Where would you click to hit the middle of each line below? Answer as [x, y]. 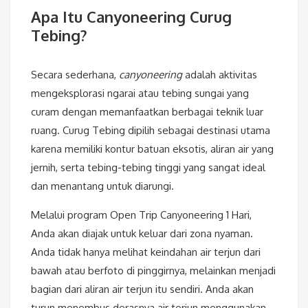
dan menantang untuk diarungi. [102, 186]
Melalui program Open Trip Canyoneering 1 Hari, [141, 215]
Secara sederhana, [75, 75]
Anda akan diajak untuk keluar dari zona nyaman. [142, 234]
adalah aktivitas [220, 75]
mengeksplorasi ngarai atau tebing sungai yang [140, 93]
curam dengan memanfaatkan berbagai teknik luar [147, 112]
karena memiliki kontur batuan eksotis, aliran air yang [152, 149]
